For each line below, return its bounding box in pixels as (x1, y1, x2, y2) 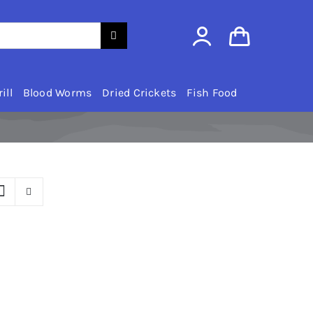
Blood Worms (22, 86, 92, 99)
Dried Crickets (102, 86, 177, 99)
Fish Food (187, 86, 238, 99)
